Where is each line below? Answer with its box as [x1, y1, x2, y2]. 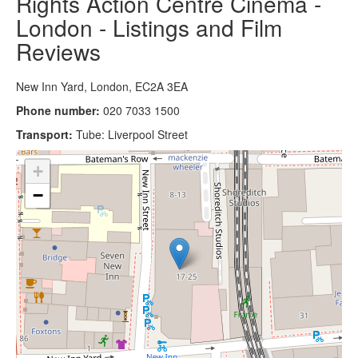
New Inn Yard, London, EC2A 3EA [16, 78, 188, 94]
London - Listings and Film [16, 10, 282, 43]
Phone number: [16, 101, 100, 118]
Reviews [16, 34, 101, 67]
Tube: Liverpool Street [76, 125, 188, 142]
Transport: [16, 125, 76, 142]
